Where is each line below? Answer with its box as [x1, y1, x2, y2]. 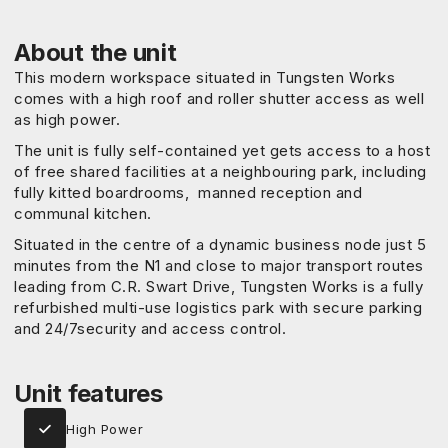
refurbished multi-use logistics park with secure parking [14, 298, 422, 317]
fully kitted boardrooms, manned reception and [14, 183, 362, 202]
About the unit [14, 38, 177, 67]
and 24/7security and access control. [14, 319, 286, 338]
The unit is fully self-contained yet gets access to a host [14, 141, 430, 160]
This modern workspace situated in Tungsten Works [14, 68, 395, 87]
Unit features [14, 379, 163, 408]
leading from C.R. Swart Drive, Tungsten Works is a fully [14, 277, 423, 296]
